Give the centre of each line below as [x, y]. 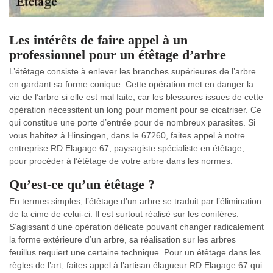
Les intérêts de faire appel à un [98, 40]
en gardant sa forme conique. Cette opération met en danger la [131, 84]
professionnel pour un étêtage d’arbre [118, 54]
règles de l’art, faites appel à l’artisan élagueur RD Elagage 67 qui [136, 265]
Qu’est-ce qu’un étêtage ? [82, 184]
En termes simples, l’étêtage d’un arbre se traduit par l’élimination [135, 201]
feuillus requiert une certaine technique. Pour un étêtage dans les [135, 252]
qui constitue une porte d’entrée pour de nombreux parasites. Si [132, 122]
